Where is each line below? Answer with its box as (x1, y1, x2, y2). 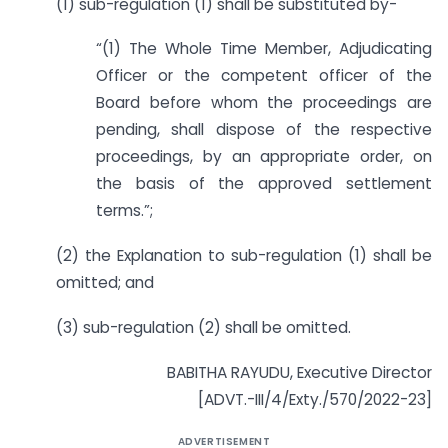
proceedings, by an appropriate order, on (96, 146, 432, 168)
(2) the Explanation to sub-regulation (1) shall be (56, 245, 432, 267)
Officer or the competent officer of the (96, 65, 432, 87)
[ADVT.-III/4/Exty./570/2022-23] (198, 388, 432, 410)
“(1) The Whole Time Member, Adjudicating (96, 38, 432, 60)
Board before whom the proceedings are (96, 92, 432, 114)
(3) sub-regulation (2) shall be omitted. (56, 316, 351, 338)
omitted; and (56, 272, 154, 294)
